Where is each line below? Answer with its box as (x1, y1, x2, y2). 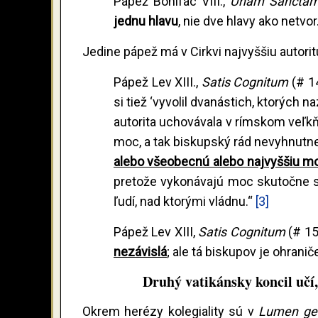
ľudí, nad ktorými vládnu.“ (113, 193, 256, 209)
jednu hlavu (113, 13, 178, 28)
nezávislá (113, 243, 167, 259)
